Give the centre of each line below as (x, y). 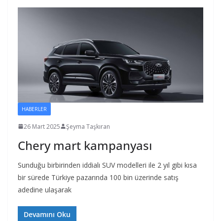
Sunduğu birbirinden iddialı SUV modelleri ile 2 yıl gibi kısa (107, 165)
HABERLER (34, 109)
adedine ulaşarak (45, 189)
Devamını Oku (47, 214)
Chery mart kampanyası (85, 145)
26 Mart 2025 (42, 126)
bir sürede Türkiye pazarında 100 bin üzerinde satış (98, 177)
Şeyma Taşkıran (88, 126)
